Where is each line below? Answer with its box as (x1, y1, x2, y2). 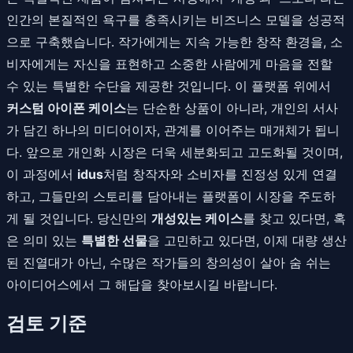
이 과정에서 (6, 165, 77, 182)
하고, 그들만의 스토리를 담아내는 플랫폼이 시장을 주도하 (6, 188, 336, 204)
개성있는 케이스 (151, 210, 243, 226)
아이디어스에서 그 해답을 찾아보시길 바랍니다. (6, 276, 277, 292)
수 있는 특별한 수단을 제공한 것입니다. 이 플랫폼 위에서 (6, 77, 331, 94)
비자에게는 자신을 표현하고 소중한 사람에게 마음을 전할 (6, 55, 333, 72)
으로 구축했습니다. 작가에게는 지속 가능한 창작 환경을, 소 (6, 33, 343, 50)
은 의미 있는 (6, 232, 81, 248)
